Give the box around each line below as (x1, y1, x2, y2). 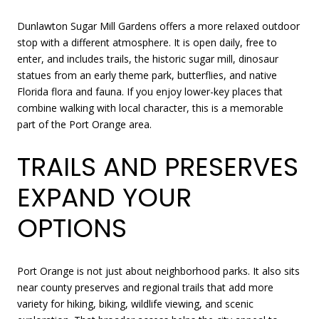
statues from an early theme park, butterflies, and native (17, 68, 277, 83)
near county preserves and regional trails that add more (17, 280, 273, 294)
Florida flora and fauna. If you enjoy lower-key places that (17, 85, 283, 99)
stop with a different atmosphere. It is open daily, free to (17, 36, 277, 50)
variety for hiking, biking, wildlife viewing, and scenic (17, 296, 253, 310)
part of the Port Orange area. (17, 117, 152, 132)
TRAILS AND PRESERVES (17, 149, 298, 186)
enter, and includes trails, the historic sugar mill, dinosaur (17, 52, 278, 66)
